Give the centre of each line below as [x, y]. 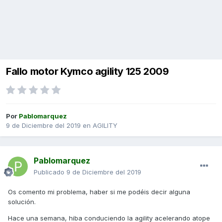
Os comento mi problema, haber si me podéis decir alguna [99, 192]
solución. [22, 202]
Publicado [50, 172]
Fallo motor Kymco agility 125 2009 [87, 72]
